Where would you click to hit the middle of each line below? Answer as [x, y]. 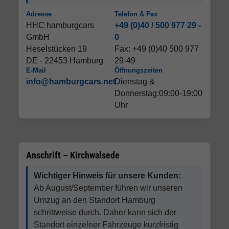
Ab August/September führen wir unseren [108, 188]
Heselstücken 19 [56, 49]
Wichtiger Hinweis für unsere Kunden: [107, 175]
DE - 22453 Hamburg [65, 60]
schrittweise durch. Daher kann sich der [105, 212]
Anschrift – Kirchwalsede [73, 155]
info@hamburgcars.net [71, 81]
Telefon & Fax [136, 14]
